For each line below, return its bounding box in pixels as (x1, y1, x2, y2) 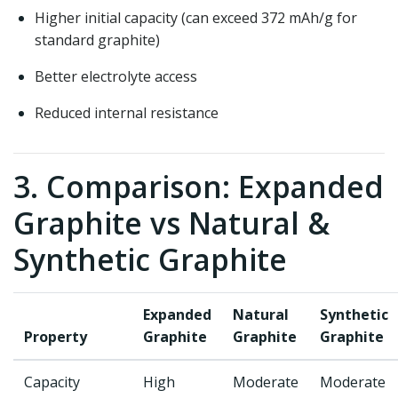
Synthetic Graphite (13, 239, 287, 280)
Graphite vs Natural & (13, 203, 330, 243)
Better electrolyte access (35, 67, 197, 86)
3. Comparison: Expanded (13, 166, 384, 207)
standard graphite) (35, 30, 160, 50)
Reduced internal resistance (35, 103, 219, 123)
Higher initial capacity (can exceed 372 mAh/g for (35, 8, 357, 28)
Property (24, 327, 87, 346)
